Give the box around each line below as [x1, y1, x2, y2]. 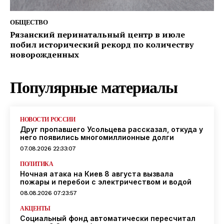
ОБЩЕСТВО [10, 18, 47, 26]
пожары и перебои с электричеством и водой [20, 177, 193, 186]
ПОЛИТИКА [20, 160, 53, 167]
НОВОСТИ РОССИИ [20, 115, 75, 123]
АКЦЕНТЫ [20, 204, 50, 212]
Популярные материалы [10, 77, 177, 97]
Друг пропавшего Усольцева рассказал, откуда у [20, 124, 203, 133]
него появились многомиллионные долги [20, 132, 174, 141]
